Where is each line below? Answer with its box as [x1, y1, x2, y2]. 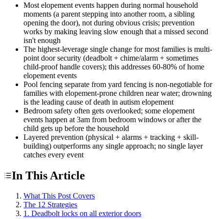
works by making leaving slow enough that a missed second [23, 27, 208, 36]
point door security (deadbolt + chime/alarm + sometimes [23, 53, 198, 62]
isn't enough [23, 36, 61, 44]
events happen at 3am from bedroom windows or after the [23, 115, 201, 124]
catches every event [23, 150, 84, 159]
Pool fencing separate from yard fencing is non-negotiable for [23, 80, 212, 88]
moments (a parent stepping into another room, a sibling [23, 9, 195, 18]
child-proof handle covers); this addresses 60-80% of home [23, 62, 204, 71]
